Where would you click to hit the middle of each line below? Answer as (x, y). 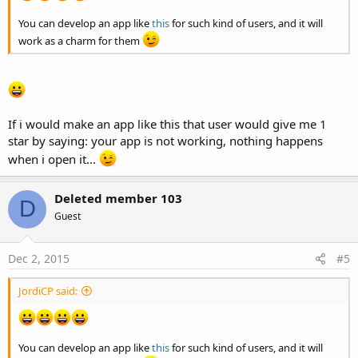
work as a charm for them (80, 41)
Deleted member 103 (118, 198)
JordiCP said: (48, 291)
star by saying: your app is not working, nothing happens (165, 140)
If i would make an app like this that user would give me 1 (167, 123)
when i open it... (54, 159)
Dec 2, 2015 (39, 259)
